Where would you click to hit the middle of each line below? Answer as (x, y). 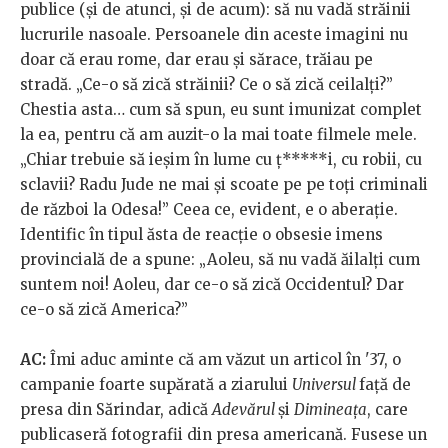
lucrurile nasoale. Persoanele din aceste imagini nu (214, 34)
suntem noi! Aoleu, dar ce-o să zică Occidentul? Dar (212, 284)
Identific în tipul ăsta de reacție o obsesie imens (201, 234)
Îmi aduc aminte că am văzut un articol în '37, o (225, 359)
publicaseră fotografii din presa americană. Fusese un (223, 434)
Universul (325, 384)
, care (387, 409)
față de (385, 384)
